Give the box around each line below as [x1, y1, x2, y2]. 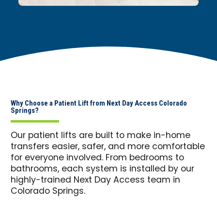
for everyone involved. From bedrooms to [11, 151, 185, 166]
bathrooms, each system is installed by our [11, 162, 195, 177]
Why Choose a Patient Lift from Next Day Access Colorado [11, 99, 187, 108]
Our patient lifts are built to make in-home [11, 129, 191, 143]
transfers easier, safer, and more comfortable [11, 140, 205, 155]
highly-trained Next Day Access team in [11, 173, 181, 188]
